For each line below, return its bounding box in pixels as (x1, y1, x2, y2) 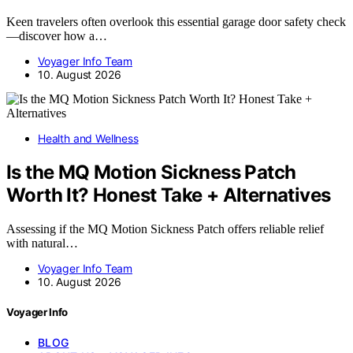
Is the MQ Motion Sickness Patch (6, 161, 296, 184)
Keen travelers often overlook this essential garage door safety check (6, 15, 346, 29)
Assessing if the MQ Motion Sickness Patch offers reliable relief (6, 222, 324, 236)
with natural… (6, 236, 78, 251)
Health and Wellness (38, 132, 139, 146)
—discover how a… (6, 29, 107, 43)
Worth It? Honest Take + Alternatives (6, 184, 331, 207)
